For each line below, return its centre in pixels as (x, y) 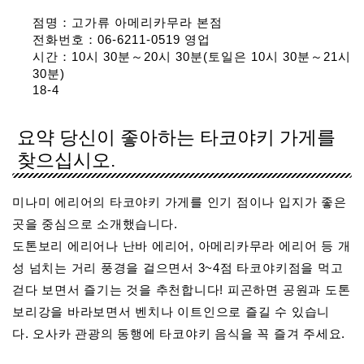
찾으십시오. (66, 160)
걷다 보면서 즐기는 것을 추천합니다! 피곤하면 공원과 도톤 (182, 289)
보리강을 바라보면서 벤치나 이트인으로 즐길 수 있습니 (171, 311)
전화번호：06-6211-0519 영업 (121, 40)
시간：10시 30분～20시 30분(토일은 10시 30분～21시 (192, 57)
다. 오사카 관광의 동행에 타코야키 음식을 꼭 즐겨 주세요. (179, 333)
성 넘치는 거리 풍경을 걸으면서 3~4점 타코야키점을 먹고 (178, 267)
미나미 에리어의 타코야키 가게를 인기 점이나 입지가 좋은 (180, 201)
